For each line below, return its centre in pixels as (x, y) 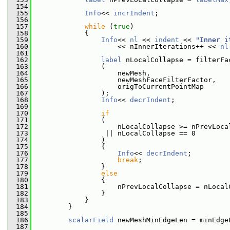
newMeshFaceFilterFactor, (124, 80)
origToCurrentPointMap (118, 87)
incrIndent (134, 13)
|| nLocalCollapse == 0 (113, 133)
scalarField (91, 220)
